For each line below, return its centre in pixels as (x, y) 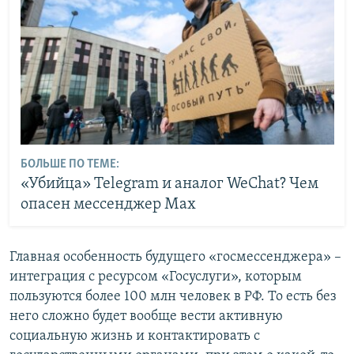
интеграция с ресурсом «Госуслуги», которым (156, 277)
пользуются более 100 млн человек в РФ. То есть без (173, 296)
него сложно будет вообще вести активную (146, 316)
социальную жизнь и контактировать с (135, 336)
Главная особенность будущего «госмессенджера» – (175, 257)
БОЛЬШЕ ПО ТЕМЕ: (70, 165)
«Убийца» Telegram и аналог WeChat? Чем (169, 185)
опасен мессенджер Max (108, 205)
